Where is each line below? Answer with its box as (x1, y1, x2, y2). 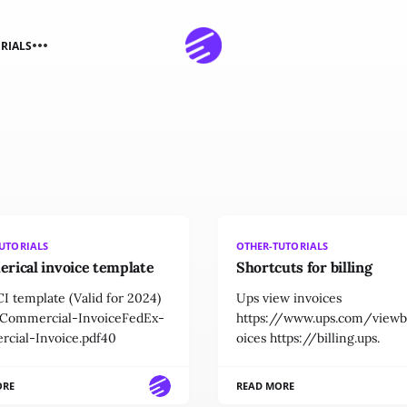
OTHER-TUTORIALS (236, 239, 328, 253)
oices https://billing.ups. (236, 330, 380, 346)
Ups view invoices (236, 290, 342, 306)
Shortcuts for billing (236, 258, 372, 276)
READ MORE (236, 379, 295, 392)
